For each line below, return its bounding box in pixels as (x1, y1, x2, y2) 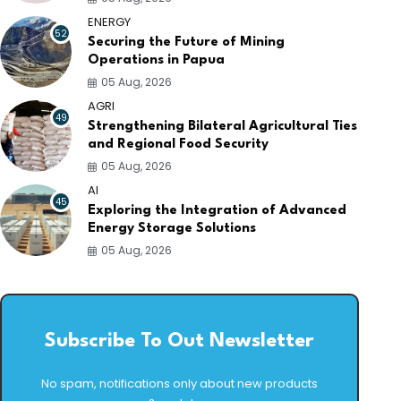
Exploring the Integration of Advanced (88, 203, 347, 218)
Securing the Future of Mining (88, 35, 286, 49)
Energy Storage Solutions (88, 221, 257, 235)
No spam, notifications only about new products (41, 375, 319, 393)
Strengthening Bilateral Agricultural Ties (88, 119, 358, 133)
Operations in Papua (88, 53, 226, 67)
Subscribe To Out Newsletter (45, 331, 315, 352)
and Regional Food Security (88, 137, 269, 151)
